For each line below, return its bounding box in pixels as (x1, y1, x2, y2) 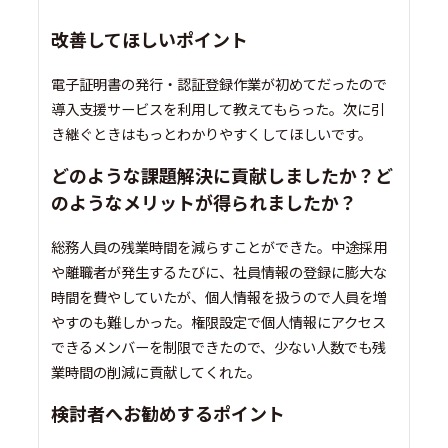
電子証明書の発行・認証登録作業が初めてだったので (51, 73, 388, 95)
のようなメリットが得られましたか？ (51, 189, 358, 216)
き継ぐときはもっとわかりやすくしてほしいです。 (51, 123, 373, 145)
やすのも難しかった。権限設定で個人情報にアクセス (51, 311, 387, 333)
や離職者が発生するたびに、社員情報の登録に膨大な (51, 261, 388, 283)
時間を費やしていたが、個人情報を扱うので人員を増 (51, 286, 388, 308)
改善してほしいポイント (51, 26, 249, 53)
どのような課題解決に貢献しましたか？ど (51, 162, 394, 189)
